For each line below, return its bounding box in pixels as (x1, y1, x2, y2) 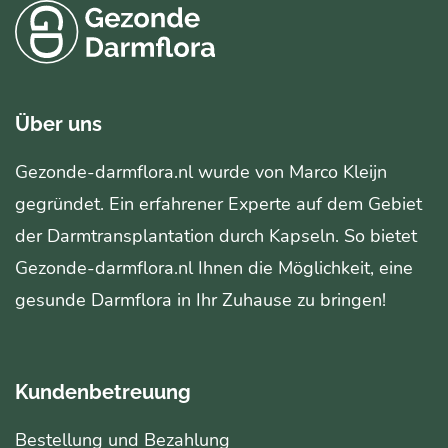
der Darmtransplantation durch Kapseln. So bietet (15, 223, 417, 248)
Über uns (15, 111, 102, 136)
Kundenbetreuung (15, 379, 191, 404)
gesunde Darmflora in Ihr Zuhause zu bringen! (15, 287, 386, 312)
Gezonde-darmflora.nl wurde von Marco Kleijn (15, 159, 387, 184)
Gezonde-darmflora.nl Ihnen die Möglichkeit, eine (15, 255, 413, 280)
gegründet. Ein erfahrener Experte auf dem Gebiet (15, 191, 422, 216)
